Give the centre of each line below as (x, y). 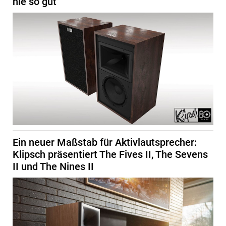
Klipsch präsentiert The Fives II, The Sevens (110, 155)
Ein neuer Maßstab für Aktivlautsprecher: (105, 143)
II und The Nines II (53, 167)
